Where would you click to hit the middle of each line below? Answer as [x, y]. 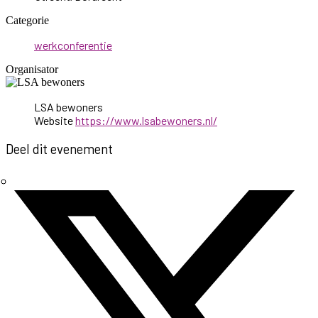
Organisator [32, 70]
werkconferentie [73, 45]
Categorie [27, 21]
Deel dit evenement [59, 149]
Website [54, 121]
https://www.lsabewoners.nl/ [146, 121]
